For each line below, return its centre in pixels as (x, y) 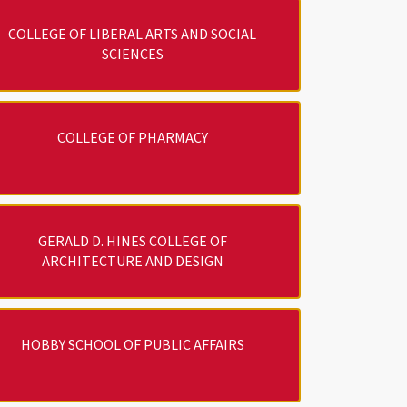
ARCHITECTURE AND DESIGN (132, 261)
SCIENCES (132, 54)
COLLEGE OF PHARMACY (132, 138)
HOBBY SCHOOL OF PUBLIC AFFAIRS (132, 345)
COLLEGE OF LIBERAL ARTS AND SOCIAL (133, 34)
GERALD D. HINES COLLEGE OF (132, 241)
